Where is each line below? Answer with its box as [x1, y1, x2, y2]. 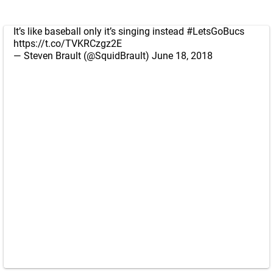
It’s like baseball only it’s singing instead [13, 26, 186, 37]
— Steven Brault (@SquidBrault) [13, 50, 152, 62]
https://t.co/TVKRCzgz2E [13, 38, 122, 49]
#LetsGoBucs [186, 26, 244, 37]
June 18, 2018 [152, 50, 213, 62]
